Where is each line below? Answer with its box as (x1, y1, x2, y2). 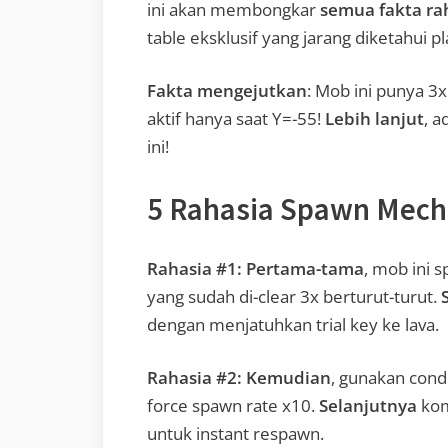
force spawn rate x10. (147, 394, 319, 418)
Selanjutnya (319, 394, 417, 418)
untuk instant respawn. (147, 422, 324, 446)
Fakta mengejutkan (147, 79, 307, 103)
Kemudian (246, 366, 331, 390)
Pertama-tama (246, 256, 364, 280)
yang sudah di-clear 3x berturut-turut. (147, 284, 441, 308)
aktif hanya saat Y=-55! (147, 107, 325, 131)
